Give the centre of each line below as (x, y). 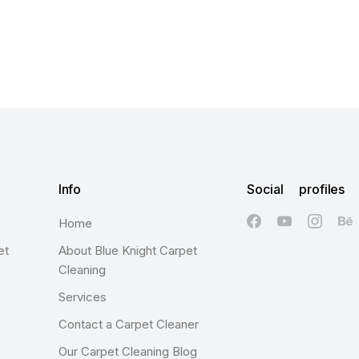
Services (82, 297)
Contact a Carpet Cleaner (128, 324)
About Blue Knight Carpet (127, 250)
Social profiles (296, 189)
